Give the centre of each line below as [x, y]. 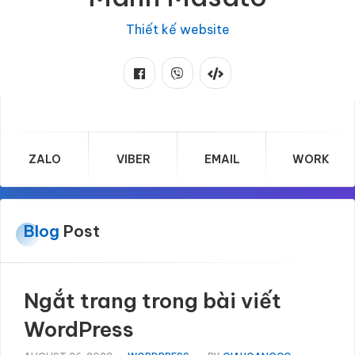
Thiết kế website [177, 29]
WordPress [79, 329]
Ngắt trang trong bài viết [153, 301]
